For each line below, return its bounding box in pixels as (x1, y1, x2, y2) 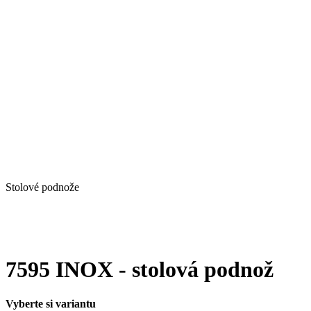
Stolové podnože (6, 181, 79, 193)
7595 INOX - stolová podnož (6, 257, 274, 283)
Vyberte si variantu (6, 297, 96, 310)
